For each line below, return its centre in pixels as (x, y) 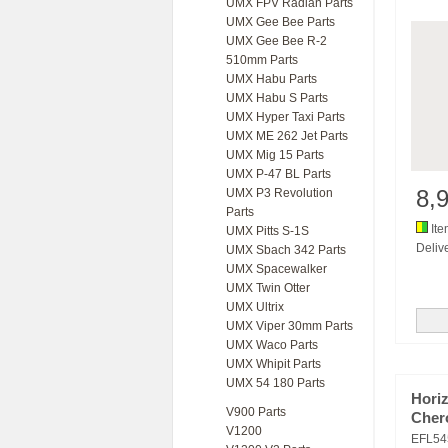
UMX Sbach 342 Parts (286, 250)
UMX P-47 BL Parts (278, 174)
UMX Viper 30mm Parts (289, 326)
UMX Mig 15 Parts (275, 155)
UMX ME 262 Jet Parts (287, 136)
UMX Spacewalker (276, 269)
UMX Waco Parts (272, 345)
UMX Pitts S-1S (267, 231)
